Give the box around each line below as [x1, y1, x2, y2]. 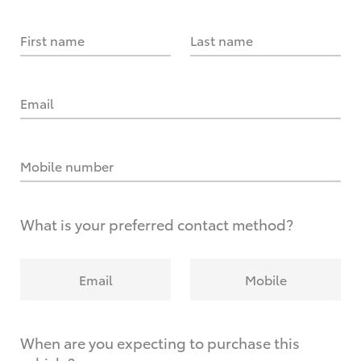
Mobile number [20, 156, 114, 175]
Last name [190, 31, 253, 49]
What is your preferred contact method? [20, 214, 293, 234]
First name [20, 31, 85, 49]
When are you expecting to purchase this [20, 332, 300, 353]
